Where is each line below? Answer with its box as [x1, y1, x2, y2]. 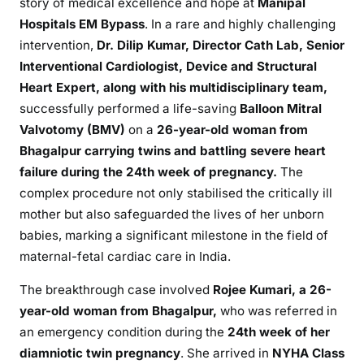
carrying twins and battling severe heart [84, 142, 326, 158]
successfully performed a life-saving [19, 100, 240, 116]
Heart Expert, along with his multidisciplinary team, [19, 79, 327, 95]
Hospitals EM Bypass [19, 15, 145, 32]
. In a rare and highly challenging [145, 15, 336, 32]
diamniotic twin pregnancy [19, 344, 180, 361]
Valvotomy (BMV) [19, 121, 125, 137]
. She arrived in [180, 344, 272, 361]
